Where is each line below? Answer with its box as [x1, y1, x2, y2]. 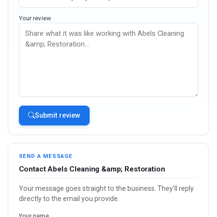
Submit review [34, 111, 80, 120]
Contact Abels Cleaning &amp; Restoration [18, 164, 165, 173]
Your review [18, 15, 51, 22]
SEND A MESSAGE [18, 153, 73, 160]
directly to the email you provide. [18, 194, 119, 202]
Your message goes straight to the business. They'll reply [18, 184, 194, 192]
